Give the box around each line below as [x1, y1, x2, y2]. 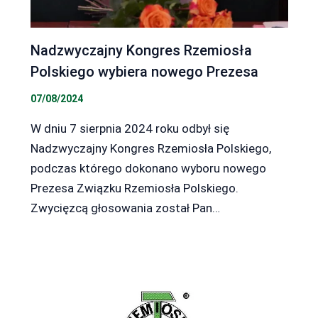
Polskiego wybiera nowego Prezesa [30, 62, 258, 80]
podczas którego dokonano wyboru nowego [30, 160, 266, 175]
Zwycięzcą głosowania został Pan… [30, 200, 220, 215]
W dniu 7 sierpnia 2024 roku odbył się [30, 121, 229, 136]
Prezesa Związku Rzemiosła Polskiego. [30, 180, 238, 195]
